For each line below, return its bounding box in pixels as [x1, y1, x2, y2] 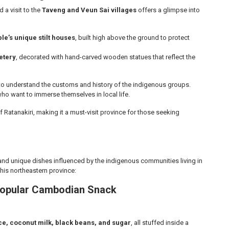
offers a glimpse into [136, 6, 200, 14]
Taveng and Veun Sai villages [42, 6, 136, 14]
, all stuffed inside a [131, 219, 189, 226]
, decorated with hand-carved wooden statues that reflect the [16, 53, 195, 61]
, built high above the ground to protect [75, 34, 190, 41]
